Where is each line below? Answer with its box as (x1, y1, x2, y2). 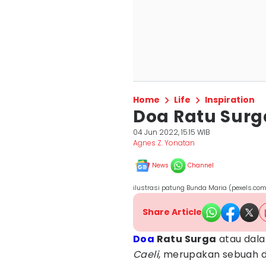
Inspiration (205, 94, 255, 106)
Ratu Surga (154, 232, 217, 246)
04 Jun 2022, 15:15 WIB (133, 127, 210, 137)
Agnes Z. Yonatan (133, 138, 195, 148)
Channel (188, 161, 214, 170)
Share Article (142, 206, 202, 218)
